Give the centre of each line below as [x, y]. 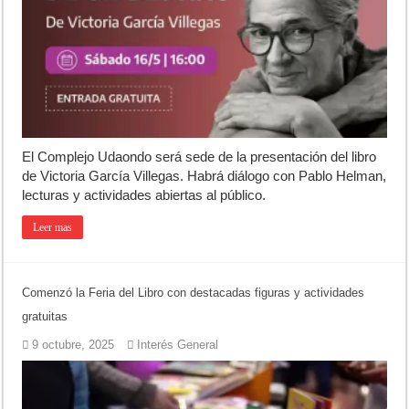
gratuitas [45, 317]
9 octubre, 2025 [73, 345]
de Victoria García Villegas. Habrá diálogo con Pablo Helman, [204, 176]
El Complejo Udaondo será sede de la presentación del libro [199, 157]
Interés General [178, 345]
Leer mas [53, 228]
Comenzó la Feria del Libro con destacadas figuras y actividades [194, 293]
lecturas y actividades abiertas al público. [144, 195]
